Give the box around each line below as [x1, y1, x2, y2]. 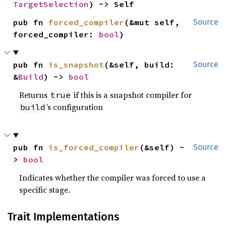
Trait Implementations [8, 209, 119, 223]
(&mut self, [124, 17, 180, 27]
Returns [19, 89, 50, 100]
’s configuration [46, 101, 103, 112]
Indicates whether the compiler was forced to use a [19, 172, 206, 183]
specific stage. [19, 184, 71, 195]
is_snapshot [48, 59, 104, 70]
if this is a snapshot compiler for [72, 89, 192, 100]
